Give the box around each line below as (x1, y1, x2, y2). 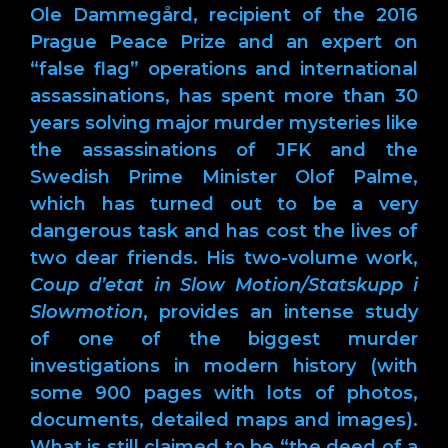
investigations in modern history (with (30, 354, 418, 377)
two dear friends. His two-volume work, (30, 246, 418, 269)
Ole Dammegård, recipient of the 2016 (30, 3, 418, 26)
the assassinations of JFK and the (30, 138, 418, 161)
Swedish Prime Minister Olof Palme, (30, 165, 418, 188)
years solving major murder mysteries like (30, 111, 418, 134)
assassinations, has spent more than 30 (30, 84, 418, 107)
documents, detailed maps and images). (30, 408, 418, 431)
